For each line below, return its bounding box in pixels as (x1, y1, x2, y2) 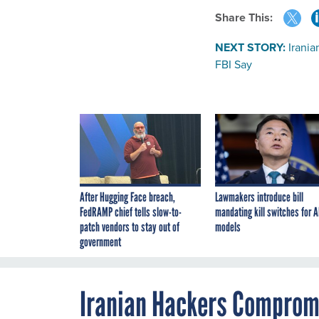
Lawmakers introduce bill (215, 189, 303, 205)
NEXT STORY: (215, 38, 286, 56)
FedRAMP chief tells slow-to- (80, 204, 182, 220)
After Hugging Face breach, (80, 189, 175, 205)
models (215, 219, 241, 235)
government (80, 234, 121, 250)
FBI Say (215, 56, 252, 73)
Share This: (222, 9, 273, 26)
